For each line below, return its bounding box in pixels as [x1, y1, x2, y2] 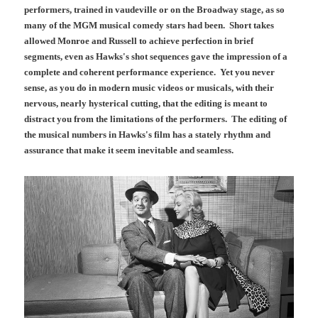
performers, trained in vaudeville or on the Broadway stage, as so [24, 4, 285, 15]
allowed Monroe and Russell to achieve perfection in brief [24, 35, 254, 46]
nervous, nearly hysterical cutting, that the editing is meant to [24, 97, 268, 109]
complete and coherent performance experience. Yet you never [24, 66, 275, 77]
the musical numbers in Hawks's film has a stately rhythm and [24, 128, 271, 140]
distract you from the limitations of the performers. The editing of [24, 113, 287, 124]
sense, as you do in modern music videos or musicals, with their [24, 82, 275, 93]
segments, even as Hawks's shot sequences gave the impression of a [24, 50, 288, 62]
